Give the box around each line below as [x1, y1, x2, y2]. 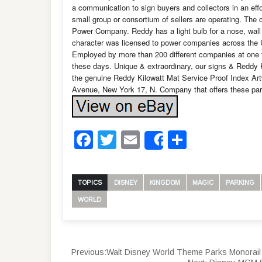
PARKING [226, 178, 254, 186]
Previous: [71, 247, 106, 257]
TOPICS [78, 178, 102, 186]
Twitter [116, 126, 171, 153]
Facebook [93, 126, 175, 153]
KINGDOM [150, 178, 180, 186]
